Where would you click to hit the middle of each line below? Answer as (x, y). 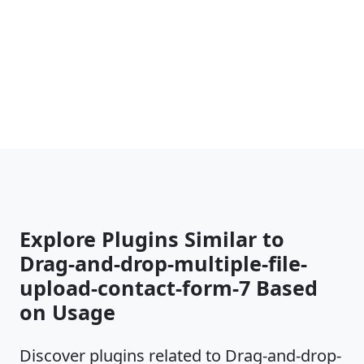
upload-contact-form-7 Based (169, 288)
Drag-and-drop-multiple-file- (163, 263)
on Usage (67, 312)
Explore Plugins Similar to (152, 239)
